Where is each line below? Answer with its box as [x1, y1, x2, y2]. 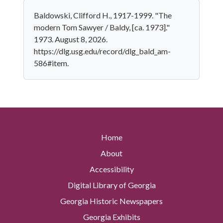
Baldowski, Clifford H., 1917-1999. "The [34, 10, 172, 20]
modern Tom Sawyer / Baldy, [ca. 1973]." [34, 22, 170, 32]
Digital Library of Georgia [67, 180, 156, 190]
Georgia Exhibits [83, 212, 140, 222]
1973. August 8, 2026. [34, 34, 108, 44]
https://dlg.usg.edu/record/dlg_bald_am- [34, 46, 171, 56]
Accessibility [89, 164, 134, 174]
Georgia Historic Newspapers [60, 196, 163, 206]
